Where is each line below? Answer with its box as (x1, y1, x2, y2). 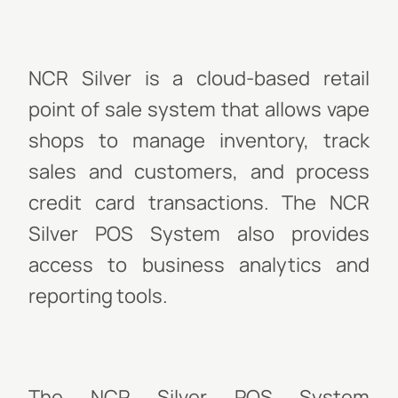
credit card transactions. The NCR (28, 189, 370, 216)
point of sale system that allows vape (28, 96, 370, 123)
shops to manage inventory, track (28, 127, 370, 154)
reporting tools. (28, 283, 168, 309)
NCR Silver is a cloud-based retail (28, 65, 370, 92)
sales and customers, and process (28, 158, 370, 185)
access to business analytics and (28, 251, 370, 278)
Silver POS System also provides (28, 220, 370, 247)
